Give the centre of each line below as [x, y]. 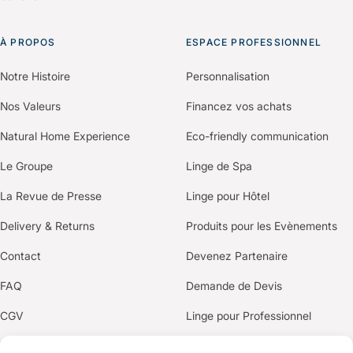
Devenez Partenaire [237, 256]
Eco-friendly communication [257, 136]
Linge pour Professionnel [249, 316]
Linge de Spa [219, 166]
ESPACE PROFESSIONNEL [254, 43]
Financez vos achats [239, 106]
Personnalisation [228, 76]
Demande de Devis [234, 286]
